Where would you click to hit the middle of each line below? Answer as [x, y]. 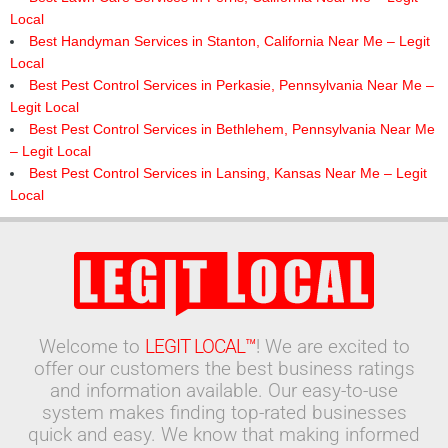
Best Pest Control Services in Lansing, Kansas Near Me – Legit [227, 173]
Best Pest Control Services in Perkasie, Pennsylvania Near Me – [231, 85]
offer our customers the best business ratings [224, 368]
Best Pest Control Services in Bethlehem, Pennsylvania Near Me [231, 129]
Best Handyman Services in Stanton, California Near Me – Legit [229, 41]
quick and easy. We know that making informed [224, 434]
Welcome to [91, 346]
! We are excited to [332, 346]
